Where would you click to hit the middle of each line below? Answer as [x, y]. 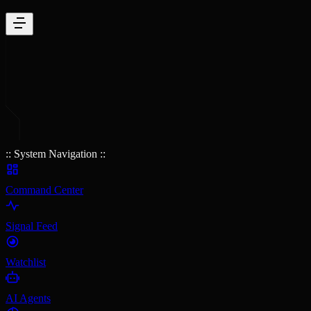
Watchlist [26, 262]
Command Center [44, 190]
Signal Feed [32, 226]
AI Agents [28, 298]
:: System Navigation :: [56, 153]
